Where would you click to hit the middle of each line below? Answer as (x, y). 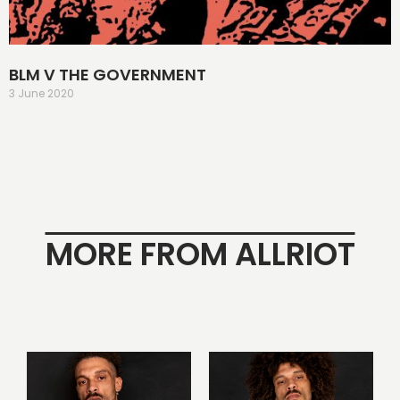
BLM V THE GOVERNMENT (108, 74)
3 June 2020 (42, 93)
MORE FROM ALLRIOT (200, 254)
